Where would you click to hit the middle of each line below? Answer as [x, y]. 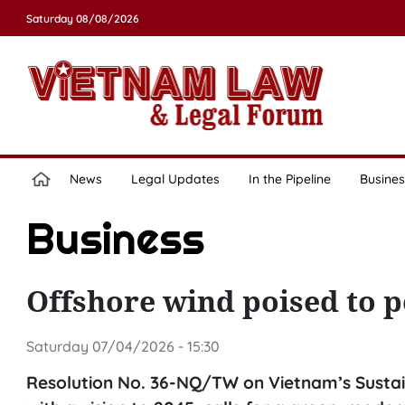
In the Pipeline [289, 179]
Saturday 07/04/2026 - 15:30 [122, 346]
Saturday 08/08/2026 [82, 19]
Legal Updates [175, 179]
